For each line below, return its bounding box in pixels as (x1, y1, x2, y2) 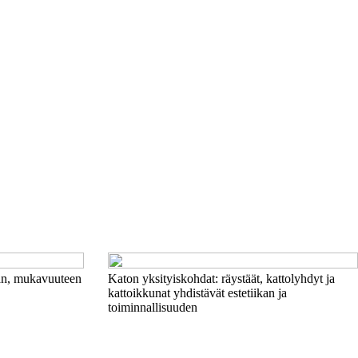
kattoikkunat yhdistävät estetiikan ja (107, 286, 287, 300)
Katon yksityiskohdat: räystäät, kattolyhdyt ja (107, 272, 335, 285)
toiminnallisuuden (107, 300, 197, 314)
